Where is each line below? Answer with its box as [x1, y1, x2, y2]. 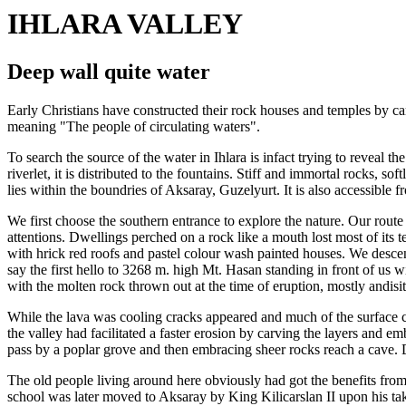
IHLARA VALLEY [7, 7, 243, 40]
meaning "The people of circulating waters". [7, 119, 260, 135]
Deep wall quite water [7, 60, 210, 84]
